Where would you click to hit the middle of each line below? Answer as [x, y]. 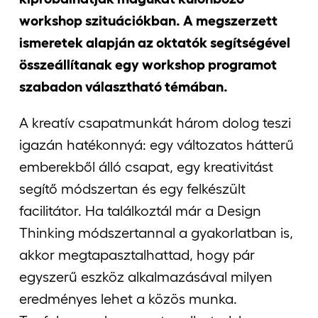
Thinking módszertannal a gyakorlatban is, [156, 232]
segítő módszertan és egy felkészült [132, 188]
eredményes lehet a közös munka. [128, 298]
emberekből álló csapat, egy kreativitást [146, 166]
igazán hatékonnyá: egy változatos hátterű [157, 144]
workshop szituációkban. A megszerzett [148, 20]
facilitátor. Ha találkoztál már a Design [140, 210]
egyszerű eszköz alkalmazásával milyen [146, 276]
